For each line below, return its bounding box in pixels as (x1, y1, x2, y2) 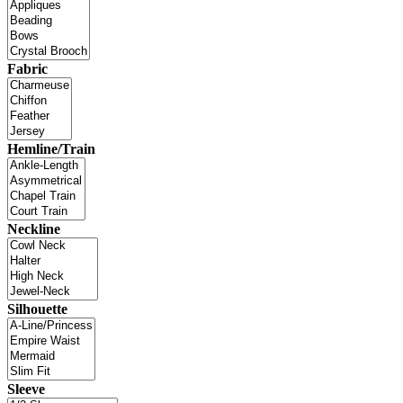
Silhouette (7, 301, 67, 318)
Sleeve (7, 381, 45, 398)
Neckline (7, 221, 60, 237)
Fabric (7, 61, 48, 77)
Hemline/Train (7, 141, 95, 157)
